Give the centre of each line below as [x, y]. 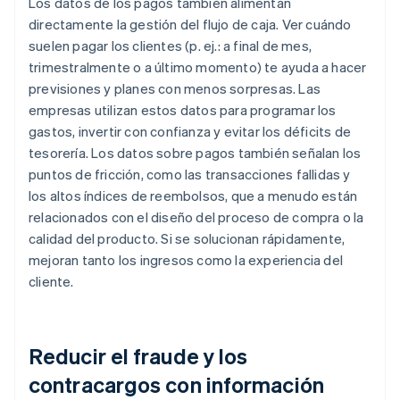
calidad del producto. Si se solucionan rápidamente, [187, 239]
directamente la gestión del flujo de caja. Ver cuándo [190, 25]
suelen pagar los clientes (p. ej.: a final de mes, [170, 46]
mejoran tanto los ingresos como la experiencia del [186, 260]
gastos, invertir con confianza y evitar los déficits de [190, 132]
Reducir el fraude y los [138, 356]
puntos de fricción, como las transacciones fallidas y [190, 175]
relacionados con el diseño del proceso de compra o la [196, 217]
